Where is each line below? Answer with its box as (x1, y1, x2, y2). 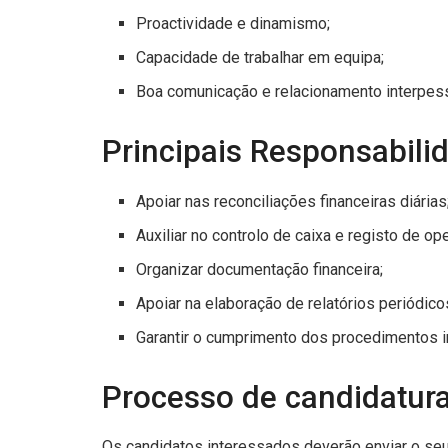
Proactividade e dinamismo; (136, 14, 331, 34)
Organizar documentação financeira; (136, 259, 384, 279)
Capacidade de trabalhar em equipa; (136, 48, 385, 68)
